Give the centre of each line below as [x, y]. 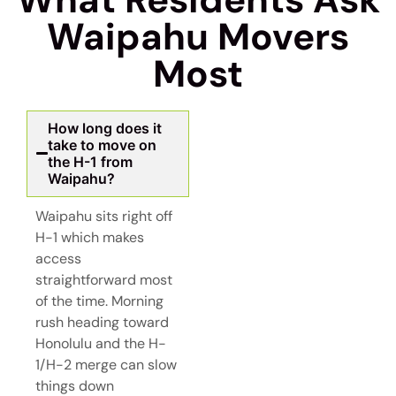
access [58, 258]
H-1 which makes [90, 237]
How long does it [105, 128]
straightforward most [104, 279]
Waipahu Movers [198, 36]
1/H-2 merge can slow [106, 364]
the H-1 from [91, 161]
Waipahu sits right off [104, 216]
